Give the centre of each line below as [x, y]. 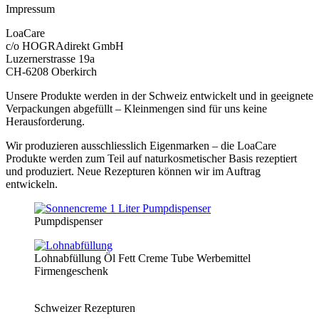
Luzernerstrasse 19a [50, 58]
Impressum [30, 9]
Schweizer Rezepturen [85, 308]
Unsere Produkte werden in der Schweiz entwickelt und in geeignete [159, 95]
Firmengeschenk [71, 271]
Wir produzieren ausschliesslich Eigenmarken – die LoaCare [141, 145]
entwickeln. [32, 184]
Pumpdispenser [68, 221]
